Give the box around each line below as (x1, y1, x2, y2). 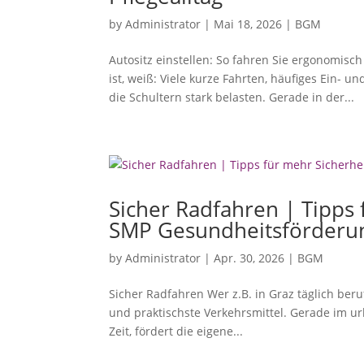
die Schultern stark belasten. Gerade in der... (109, 89, 355, 105)
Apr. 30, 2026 (214, 249, 285, 266)
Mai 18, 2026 (214, 15, 283, 32)
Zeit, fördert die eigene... (109, 323, 244, 339)
